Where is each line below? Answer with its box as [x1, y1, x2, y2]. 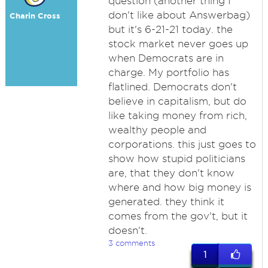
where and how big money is [108, 182, 251, 193]
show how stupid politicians [108, 153, 245, 164]
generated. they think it [108, 196, 224, 207]
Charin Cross [10, 11, 61, 20]
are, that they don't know [108, 167, 234, 178]
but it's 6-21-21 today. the [108, 24, 233, 35]
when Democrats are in [108, 53, 224, 63]
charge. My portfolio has [108, 67, 229, 78]
